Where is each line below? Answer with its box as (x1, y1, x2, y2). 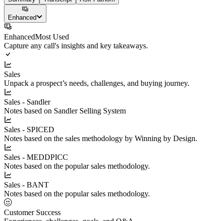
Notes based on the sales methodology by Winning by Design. (4, 134, 197, 143)
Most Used (35, 32, 69, 41)
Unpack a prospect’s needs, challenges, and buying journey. (4, 78, 189, 87)
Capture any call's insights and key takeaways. (4, 41, 148, 50)
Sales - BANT (4, 180, 49, 189)
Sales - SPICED (4, 125, 54, 134)
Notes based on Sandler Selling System (4, 106, 126, 115)
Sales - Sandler (4, 97, 50, 106)
